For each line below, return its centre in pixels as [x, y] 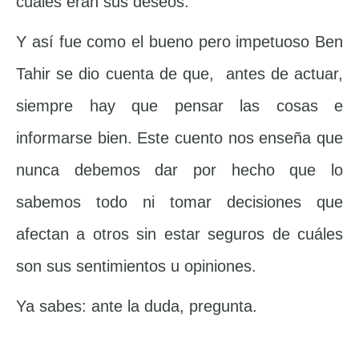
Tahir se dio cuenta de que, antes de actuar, [179, 74]
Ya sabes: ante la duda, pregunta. [137, 307]
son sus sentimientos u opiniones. [136, 266]
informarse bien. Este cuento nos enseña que [179, 138]
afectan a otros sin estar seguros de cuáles [179, 234]
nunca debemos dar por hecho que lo [179, 170]
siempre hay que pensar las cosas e [179, 106]
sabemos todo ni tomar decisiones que [179, 202]
